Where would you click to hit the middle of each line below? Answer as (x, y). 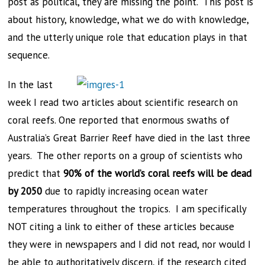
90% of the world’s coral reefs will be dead (158, 173)
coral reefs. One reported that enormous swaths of (119, 120)
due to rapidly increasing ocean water (125, 191)
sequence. (29, 55)
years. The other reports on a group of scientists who (125, 156)
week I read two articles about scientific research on (123, 102)
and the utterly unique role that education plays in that (128, 37)
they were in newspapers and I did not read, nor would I (130, 244)
